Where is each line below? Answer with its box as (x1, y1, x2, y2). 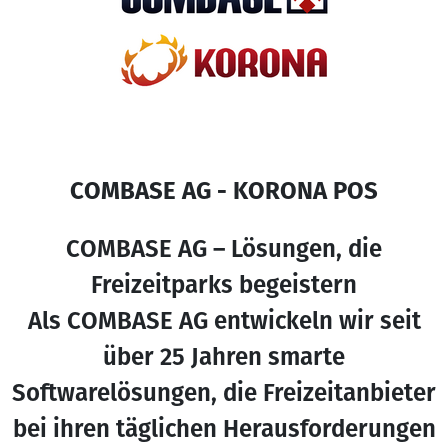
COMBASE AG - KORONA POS (70, 177, 378, 205)
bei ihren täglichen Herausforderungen (12, 415, 436, 443)
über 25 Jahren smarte (103, 343, 345, 371)
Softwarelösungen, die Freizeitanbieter (12, 379, 436, 407)
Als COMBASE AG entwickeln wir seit (27, 307, 421, 335)
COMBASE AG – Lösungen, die (66, 235, 382, 263)
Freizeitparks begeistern (91, 271, 357, 299)
